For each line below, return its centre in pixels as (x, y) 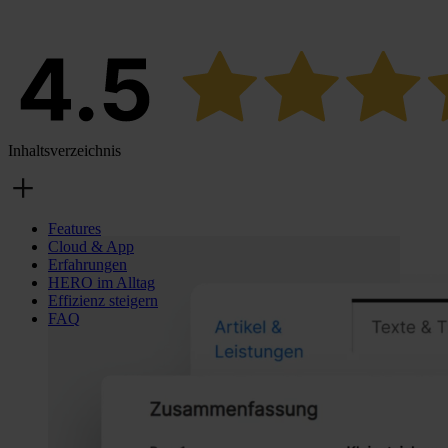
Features (74, 228)
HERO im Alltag (101, 282)
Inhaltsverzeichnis (64, 150)
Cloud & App (91, 246)
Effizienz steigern (103, 300)
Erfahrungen (87, 264)
